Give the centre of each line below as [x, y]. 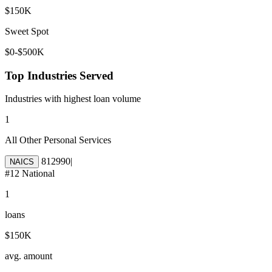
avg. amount [29, 256]
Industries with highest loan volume [73, 99]
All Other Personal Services [58, 140]
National [37, 174]
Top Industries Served [59, 75]
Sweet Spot [27, 31]
